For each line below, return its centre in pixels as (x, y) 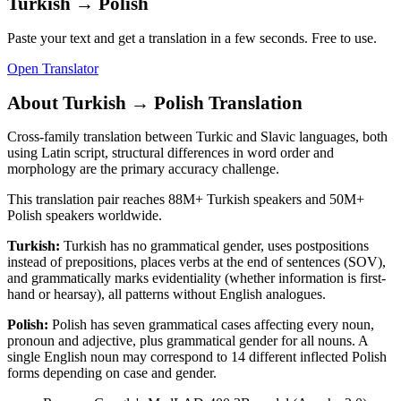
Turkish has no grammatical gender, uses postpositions (216, 246)
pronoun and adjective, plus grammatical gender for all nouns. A (188, 341)
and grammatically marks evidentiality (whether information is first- (196, 278)
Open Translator (53, 68)
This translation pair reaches (88, 200)
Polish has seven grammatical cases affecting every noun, (213, 325)
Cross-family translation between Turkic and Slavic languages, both (197, 137)
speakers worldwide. (102, 216)
